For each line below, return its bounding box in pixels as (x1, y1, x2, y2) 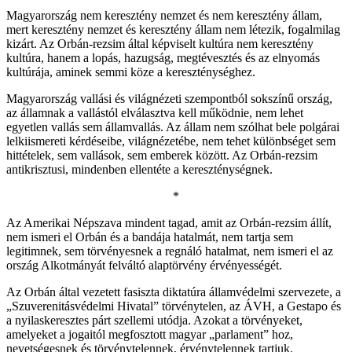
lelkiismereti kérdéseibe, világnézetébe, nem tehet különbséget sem (6, 134, 335, 148)
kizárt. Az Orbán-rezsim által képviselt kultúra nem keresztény (6, 36, 313, 50)
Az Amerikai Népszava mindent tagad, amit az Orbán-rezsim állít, (6, 215, 332, 229)
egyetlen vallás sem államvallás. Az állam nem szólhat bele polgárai (6, 119, 339, 134)
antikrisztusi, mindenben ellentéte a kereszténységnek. (6, 162, 273, 176)
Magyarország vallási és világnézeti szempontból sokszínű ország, (6, 91, 332, 105)
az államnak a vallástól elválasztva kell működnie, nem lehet (6, 105, 303, 119)
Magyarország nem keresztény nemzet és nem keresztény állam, (6, 8, 322, 22)
